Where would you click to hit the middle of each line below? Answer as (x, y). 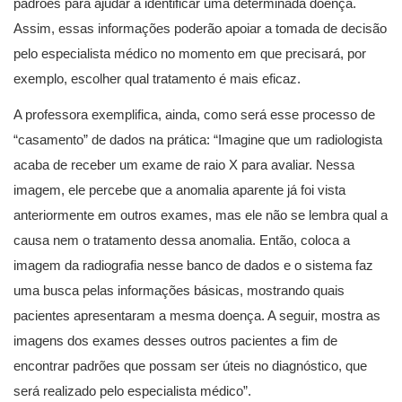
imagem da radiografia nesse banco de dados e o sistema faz (193, 265)
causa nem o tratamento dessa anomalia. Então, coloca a (182, 240)
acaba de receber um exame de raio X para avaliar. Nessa (184, 165)
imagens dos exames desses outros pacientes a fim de (175, 341)
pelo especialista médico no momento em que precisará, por (190, 53)
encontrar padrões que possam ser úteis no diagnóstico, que (190, 366)
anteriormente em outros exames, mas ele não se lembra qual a (201, 215)
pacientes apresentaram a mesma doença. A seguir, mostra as (197, 315)
